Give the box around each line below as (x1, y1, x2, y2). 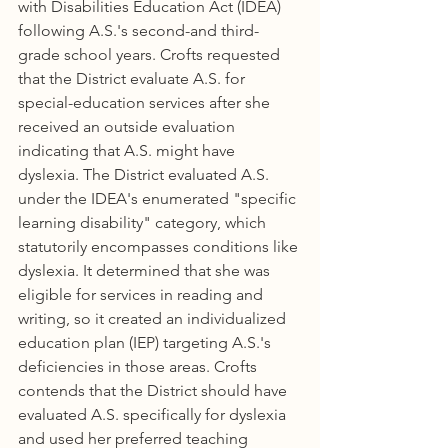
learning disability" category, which (18, 213, 270, 232)
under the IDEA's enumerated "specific (18, 189, 300, 208)
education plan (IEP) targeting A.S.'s (18, 333, 275, 352)
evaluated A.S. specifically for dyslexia (18, 405, 290, 424)
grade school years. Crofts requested (18, 45, 284, 64)
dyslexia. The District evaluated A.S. (18, 165, 273, 184)
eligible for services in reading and (18, 285, 267, 304)
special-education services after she (18, 93, 274, 112)
